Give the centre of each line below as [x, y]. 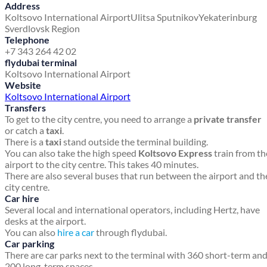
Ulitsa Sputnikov [164, 17]
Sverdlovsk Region [42, 29]
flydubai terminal [41, 63]
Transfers [25, 108]
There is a [25, 142]
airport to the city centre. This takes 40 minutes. [102, 164]
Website [23, 85]
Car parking [30, 244]
